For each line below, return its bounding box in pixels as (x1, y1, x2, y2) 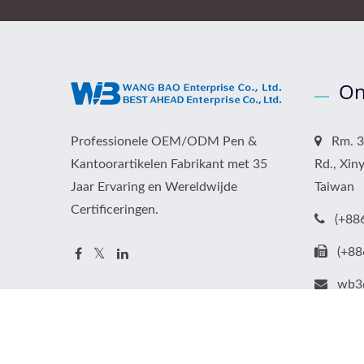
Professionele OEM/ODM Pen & (71, 134, 257, 148)
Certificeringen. (71, 202, 158, 216)
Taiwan (314, 180, 354, 193)
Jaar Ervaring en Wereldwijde (71, 180, 237, 193)
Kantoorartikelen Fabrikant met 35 (71, 157, 267, 171)
